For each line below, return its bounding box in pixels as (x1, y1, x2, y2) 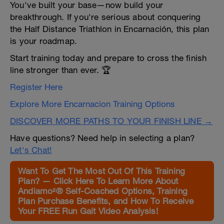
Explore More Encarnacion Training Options (10, 99, 175, 109)
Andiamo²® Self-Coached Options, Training (18, 186, 188, 196)
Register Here (10, 82, 62, 92)
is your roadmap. (10, 36, 77, 46)
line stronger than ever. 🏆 (10, 65, 111, 75)
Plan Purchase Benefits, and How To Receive (18, 196, 194, 206)
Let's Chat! (10, 145, 52, 155)
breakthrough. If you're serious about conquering (10, 12, 201, 22)
